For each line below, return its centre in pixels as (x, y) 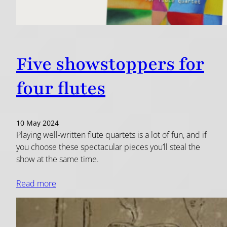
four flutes (61, 89)
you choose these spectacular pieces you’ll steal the (108, 147)
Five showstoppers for (110, 65)
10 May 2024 (37, 123)
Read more (36, 184)
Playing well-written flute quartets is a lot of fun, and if (111, 135)
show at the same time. (58, 159)
